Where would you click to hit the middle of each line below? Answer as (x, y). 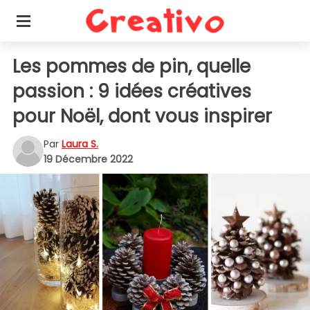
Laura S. (80, 144)
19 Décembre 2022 (88, 159)
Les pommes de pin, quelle (131, 66)
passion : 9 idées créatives (132, 91)
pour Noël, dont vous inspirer (142, 116)
